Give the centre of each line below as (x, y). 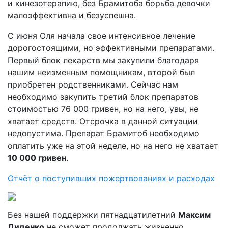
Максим (194, 215)
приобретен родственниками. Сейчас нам (93, 84)
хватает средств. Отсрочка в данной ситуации (103, 121)
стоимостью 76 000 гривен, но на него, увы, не (103, 109)
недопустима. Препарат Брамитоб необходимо (104, 133)
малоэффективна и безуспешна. (72, 15)
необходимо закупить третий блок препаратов (103, 97)
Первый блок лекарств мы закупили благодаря (103, 60)
